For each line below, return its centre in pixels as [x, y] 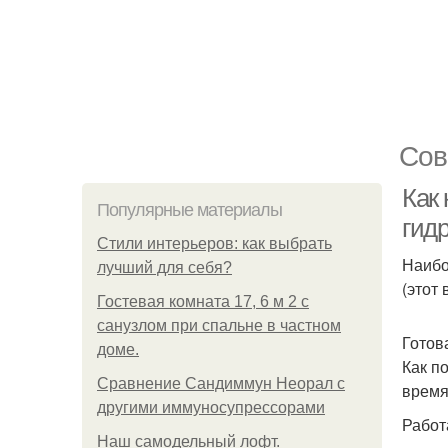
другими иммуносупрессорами [211, 407]
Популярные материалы [189, 210]
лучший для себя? [164, 267]
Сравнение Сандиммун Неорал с [221, 383]
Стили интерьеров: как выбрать [214, 243]
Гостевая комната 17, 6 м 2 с [203, 301]
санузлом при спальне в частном [219, 325]
